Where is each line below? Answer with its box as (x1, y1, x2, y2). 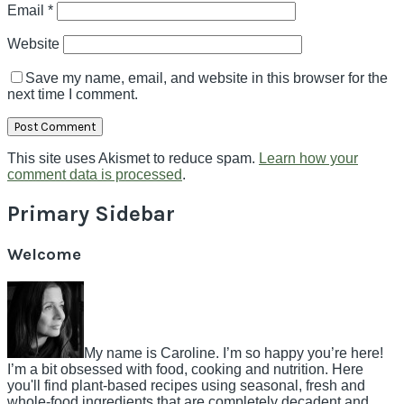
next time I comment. (7, 87, 138, 103)
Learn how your (259, 151, 358, 167)
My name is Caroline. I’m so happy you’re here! (84, 344, 383, 361)
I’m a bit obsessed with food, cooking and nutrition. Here (7, 361, 363, 377)
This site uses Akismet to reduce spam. (7, 151, 259, 167)
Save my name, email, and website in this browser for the (25, 70, 388, 87)
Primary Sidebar (7, 201, 175, 227)
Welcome (7, 244, 81, 265)
